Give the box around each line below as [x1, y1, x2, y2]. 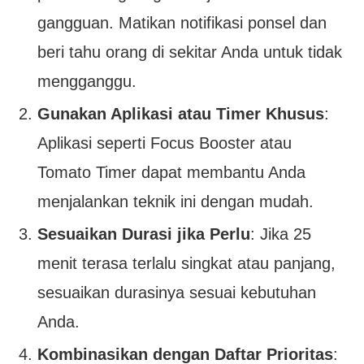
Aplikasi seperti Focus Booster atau [37, 134, 292, 153]
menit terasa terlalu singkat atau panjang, [37, 254, 336, 273]
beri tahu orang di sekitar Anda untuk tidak [37, 43, 342, 62]
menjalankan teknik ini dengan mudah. [37, 193, 314, 211]
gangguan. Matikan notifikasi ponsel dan [37, 14, 327, 32]
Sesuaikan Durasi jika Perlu [37, 225, 250, 244]
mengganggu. [37, 72, 136, 91]
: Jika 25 [250, 225, 311, 244]
